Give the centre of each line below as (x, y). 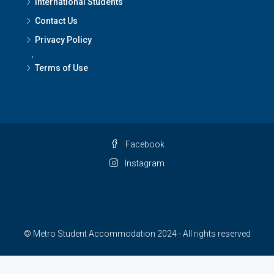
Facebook (144, 145)
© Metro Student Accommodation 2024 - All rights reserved (137, 234)
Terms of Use (61, 68)
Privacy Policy (63, 40)
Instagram (144, 164)
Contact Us (56, 21)
